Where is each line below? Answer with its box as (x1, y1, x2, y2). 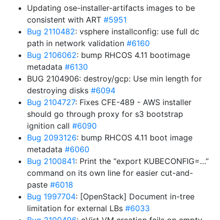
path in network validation (27, 38, 127, 48)
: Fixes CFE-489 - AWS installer (75, 97, 192, 107)
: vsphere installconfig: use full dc (75, 27, 199, 36)
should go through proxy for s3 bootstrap (27, 109, 183, 119)
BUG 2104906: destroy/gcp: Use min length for (27, 74, 202, 83)
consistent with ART (27, 15, 104, 25)
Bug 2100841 (27, 156, 75, 166)
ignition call (27, 121, 72, 131)
